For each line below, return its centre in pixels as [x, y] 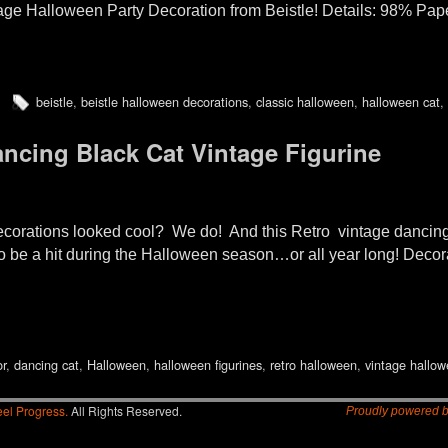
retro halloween [313, 364]
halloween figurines [207, 364]
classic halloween [304, 102]
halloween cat [400, 102]
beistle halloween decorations [164, 102]
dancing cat [46, 364]
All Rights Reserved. [125, 410]
